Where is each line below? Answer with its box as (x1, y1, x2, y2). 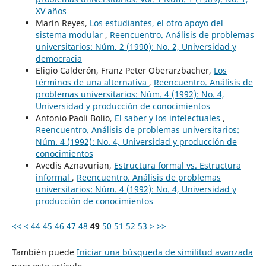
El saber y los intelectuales (114, 112, 223, 124)
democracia (35, 53, 82, 65)
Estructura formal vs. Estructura (113, 160, 241, 172)
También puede (11, 246, 77, 258)
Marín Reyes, (35, 17, 90, 29)
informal (35, 172, 72, 183)
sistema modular (35, 29, 105, 41)
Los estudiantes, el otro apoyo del (89, 17, 223, 29)
